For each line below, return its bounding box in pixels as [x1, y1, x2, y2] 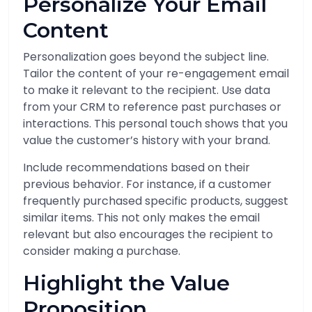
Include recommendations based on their [23, 159, 250, 175]
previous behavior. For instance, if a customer [23, 176, 272, 192]
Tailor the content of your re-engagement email [23, 65, 289, 81]
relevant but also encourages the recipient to [23, 226, 273, 242]
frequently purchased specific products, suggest [23, 193, 288, 209]
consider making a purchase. [23, 243, 180, 259]
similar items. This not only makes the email [23, 210, 260, 226]
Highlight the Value [23, 270, 230, 296]
